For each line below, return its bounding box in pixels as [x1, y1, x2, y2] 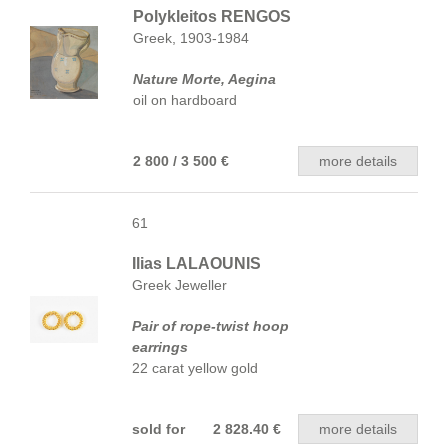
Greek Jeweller [132, 277, 227, 293]
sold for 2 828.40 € [132, 421, 281, 437]
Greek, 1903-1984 [133, 30, 249, 46]
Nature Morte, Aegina [133, 71, 276, 87]
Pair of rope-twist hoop [132, 318, 289, 334]
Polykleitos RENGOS [133, 8, 291, 25]
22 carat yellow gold [132, 360, 258, 376]
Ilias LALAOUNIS [132, 255, 261, 272]
